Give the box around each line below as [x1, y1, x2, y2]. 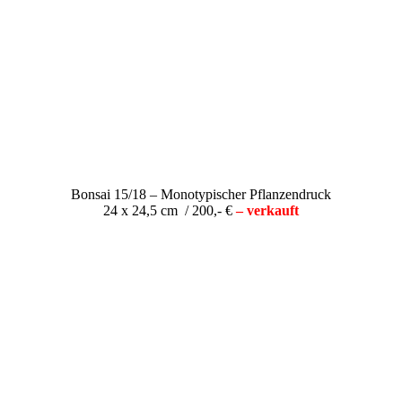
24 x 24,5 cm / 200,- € [103, 202, 236, 218]
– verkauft [236, 202, 299, 218]
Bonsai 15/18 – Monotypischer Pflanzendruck [71, 186, 331, 202]
